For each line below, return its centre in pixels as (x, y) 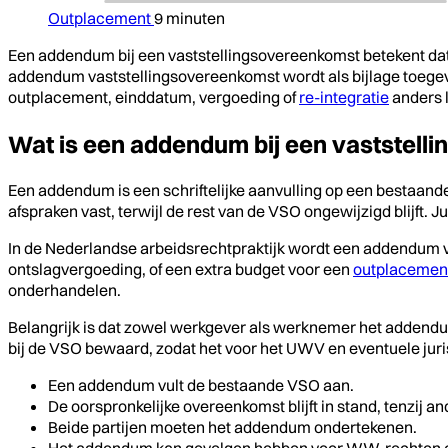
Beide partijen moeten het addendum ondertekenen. (232, 426)
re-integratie (344, 96)
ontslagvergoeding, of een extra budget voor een (180, 268)
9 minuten (189, 17)
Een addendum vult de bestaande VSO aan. (201, 384)
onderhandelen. (64, 289)
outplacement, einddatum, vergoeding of (153, 96)
